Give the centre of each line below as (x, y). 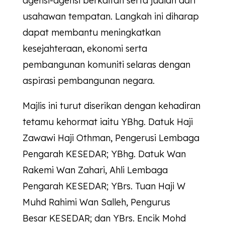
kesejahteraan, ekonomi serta (85, 49)
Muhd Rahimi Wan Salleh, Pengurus (96, 202)
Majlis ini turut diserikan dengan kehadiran (111, 106)
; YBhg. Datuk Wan (146, 154)
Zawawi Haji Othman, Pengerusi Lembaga (111, 138)
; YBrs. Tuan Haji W (146, 186)
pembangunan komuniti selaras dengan (106, 65)
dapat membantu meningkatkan (91, 33)
